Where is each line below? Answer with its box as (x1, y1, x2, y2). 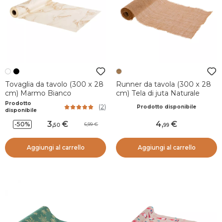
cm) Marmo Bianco (5, 89, 71, 98)
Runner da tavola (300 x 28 (116, 80, 211, 89)
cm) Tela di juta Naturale (116, 89, 200, 98)
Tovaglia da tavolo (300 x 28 (5, 80, 104, 89)
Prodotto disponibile (137, 103, 196, 110)
